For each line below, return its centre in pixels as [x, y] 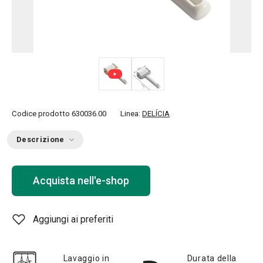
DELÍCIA [156, 114]
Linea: [131, 114]
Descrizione [41, 139]
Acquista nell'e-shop [81, 181]
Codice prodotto [41, 114]
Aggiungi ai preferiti [73, 219]
